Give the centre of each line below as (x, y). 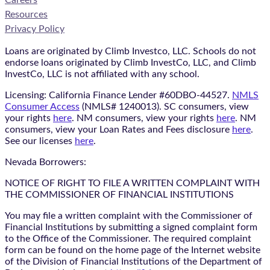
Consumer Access (42, 106)
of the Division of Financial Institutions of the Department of (133, 261)
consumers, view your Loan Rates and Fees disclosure (118, 129)
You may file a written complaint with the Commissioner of (129, 215)
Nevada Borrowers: (46, 162)
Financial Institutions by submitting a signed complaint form (131, 227)
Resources (26, 14)
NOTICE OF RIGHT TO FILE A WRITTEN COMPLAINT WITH (132, 183)
